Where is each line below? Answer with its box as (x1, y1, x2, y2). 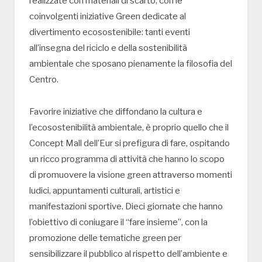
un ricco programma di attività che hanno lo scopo (29, 154, 225, 165)
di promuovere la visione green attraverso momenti (29, 170, 232, 181)
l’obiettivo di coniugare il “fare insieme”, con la (29, 217, 208, 228)
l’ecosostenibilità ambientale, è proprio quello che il (29, 122, 229, 133)
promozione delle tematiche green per (29, 233, 181, 244)
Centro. (29, 74, 58, 85)
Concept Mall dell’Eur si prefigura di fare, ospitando (29, 138, 230, 149)
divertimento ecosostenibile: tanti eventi (29, 27, 190, 38)
